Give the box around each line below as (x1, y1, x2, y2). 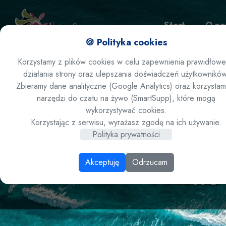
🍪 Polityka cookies (85, 36, 167, 49)
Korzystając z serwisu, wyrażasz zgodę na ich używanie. (31, 117, 221, 128)
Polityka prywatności (92, 129, 160, 140)
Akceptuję (85, 156, 119, 168)
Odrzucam (132, 156, 167, 168)
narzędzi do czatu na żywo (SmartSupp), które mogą (37, 92, 215, 104)
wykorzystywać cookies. (85, 104, 167, 116)
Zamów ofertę (164, 69, 224, 82)
